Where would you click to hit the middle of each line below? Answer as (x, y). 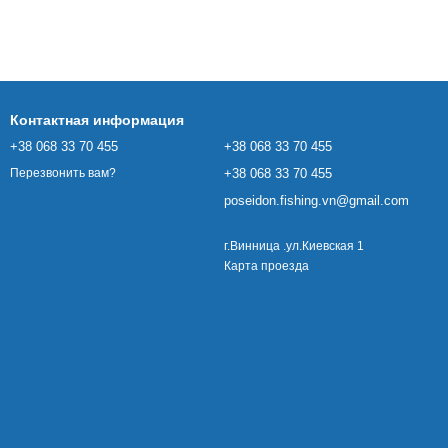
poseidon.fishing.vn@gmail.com (316, 200)
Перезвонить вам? (63, 173)
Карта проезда (266, 266)
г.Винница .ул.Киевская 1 (294, 246)
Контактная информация (97, 120)
